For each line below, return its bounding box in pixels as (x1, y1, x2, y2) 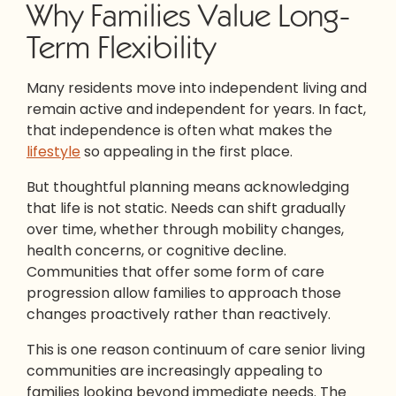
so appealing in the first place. (80, 141, 293, 162)
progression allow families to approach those (27, 282, 341, 303)
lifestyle (27, 141, 80, 162)
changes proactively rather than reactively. (27, 303, 331, 324)
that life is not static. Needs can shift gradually (27, 197, 346, 218)
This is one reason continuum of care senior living (27, 339, 365, 360)
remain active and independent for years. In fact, (27, 98, 366, 119)
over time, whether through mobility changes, (27, 218, 344, 240)
